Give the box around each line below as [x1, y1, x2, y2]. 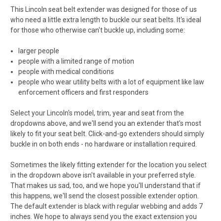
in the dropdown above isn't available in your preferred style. [10, 171, 196, 180]
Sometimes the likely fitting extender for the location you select [10, 161, 207, 169]
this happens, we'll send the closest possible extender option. [10, 192, 199, 200]
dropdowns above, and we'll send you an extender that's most [10, 119, 201, 128]
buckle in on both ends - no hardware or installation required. [10, 140, 197, 148]
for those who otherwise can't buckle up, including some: [10, 26, 185, 35]
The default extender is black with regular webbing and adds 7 [10, 202, 203, 211]
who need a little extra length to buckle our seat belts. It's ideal [10, 16, 201, 24]
